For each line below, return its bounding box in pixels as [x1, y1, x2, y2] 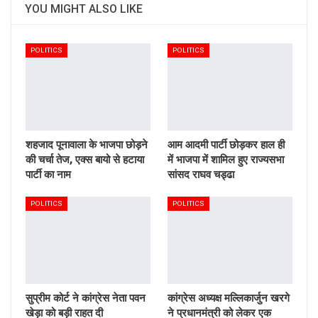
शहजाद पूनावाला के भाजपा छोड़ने [26, 138, 148, 151]
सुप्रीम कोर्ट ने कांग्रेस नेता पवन [26, 292, 146, 305]
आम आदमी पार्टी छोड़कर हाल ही [168, 138, 285, 151]
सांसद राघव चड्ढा [168, 168, 234, 181]
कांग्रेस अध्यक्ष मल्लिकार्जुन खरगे [168, 292, 290, 305]
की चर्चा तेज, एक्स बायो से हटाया [26, 153, 144, 166]
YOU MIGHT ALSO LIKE [25, 1, 143, 16]
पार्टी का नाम [26, 168, 71, 181]
